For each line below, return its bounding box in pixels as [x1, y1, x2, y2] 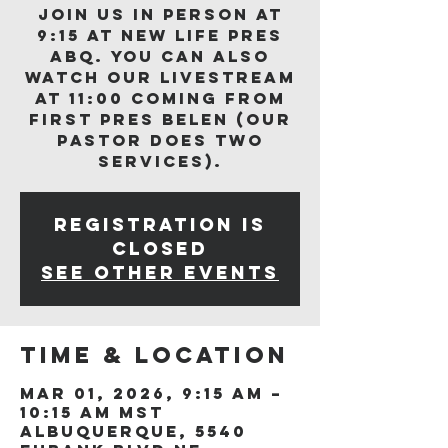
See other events [41, 261, 279, 284]
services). [97, 151, 223, 171]
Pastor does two [56, 130, 264, 150]
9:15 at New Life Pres [37, 25, 283, 45]
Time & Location [20, 341, 289, 369]
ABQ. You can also [50, 46, 270, 66]
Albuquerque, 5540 [20, 421, 247, 441]
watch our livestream [24, 67, 296, 87]
